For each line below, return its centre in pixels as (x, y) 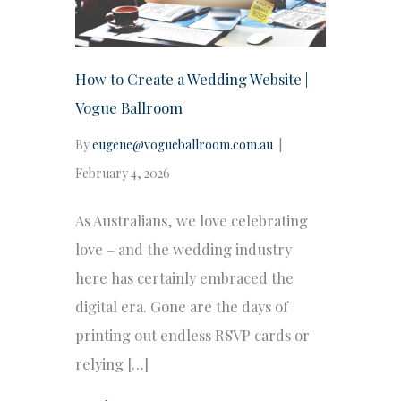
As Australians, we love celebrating (192, 220)
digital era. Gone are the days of (182, 306)
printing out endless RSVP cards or (192, 334)
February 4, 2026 (123, 173)
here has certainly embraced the (184, 277)
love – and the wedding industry (183, 248)
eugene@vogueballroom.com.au (183, 144)
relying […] (112, 363)
